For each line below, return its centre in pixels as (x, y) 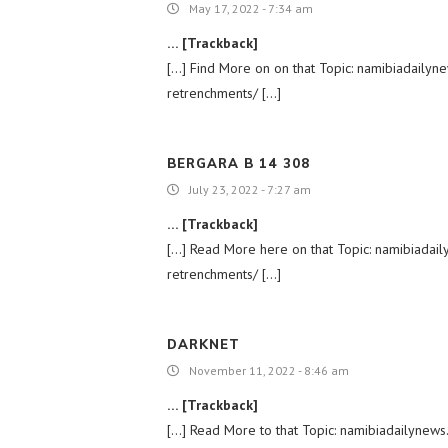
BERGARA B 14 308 (239, 163)
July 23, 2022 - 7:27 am (250, 189)
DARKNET (203, 344)
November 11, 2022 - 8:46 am (269, 370)
